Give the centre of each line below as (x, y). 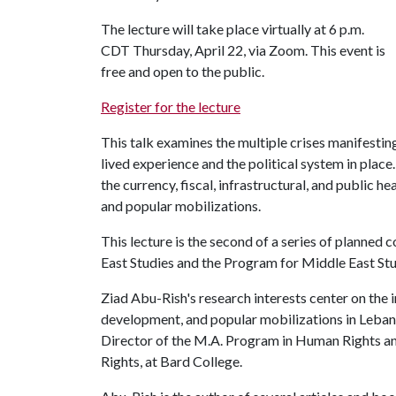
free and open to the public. (183, 71)
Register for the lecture (171, 107)
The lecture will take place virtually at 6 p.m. (232, 29)
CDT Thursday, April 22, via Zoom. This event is (243, 50)
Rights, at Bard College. (171, 361)
